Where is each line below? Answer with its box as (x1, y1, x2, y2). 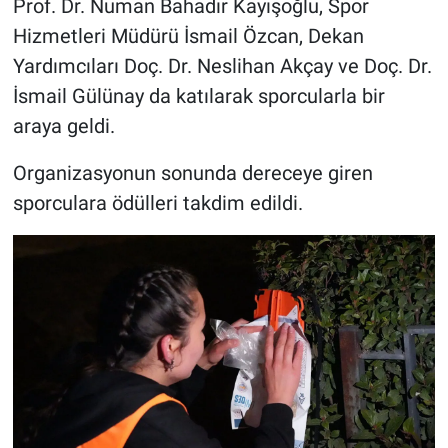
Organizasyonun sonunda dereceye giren (12, 161, 373, 186)
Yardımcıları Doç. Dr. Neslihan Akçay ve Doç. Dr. (12, 54, 432, 79)
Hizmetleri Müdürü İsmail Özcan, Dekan (12, 24, 364, 49)
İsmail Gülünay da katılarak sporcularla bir (12, 84, 385, 109)
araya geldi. (12, 114, 115, 139)
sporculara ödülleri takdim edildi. (12, 191, 303, 216)
